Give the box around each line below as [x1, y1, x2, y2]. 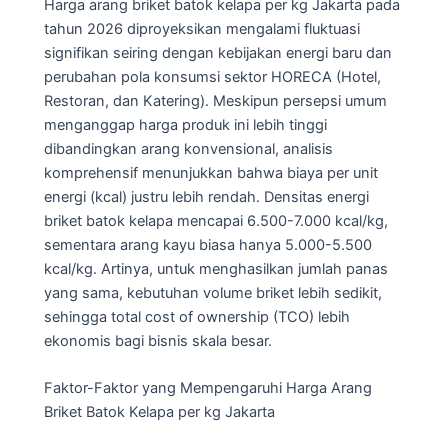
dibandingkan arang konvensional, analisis [44, 140, 333, 159]
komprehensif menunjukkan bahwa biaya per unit [44, 164, 378, 183]
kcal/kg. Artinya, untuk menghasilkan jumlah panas [44, 260, 388, 279]
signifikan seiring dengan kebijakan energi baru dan [44, 44, 392, 63]
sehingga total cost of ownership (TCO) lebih [44, 308, 350, 327]
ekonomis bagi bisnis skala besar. [44, 332, 272, 351]
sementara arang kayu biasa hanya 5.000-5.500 [44, 236, 372, 255]
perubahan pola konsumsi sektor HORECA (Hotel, [44, 68, 381, 87]
